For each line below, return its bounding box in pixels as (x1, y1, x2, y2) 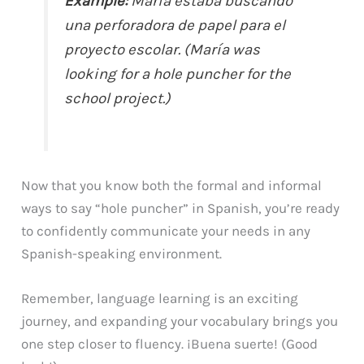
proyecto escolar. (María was (64, 40, 261, 58)
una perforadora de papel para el (64, 15, 286, 34)
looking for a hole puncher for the (64, 64, 292, 83)
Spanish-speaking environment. (21, 245, 223, 262)
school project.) (64, 89, 171, 107)
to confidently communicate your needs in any (21, 222, 311, 239)
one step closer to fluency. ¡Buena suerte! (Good (21, 336, 318, 352)
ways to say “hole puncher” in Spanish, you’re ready (21, 199, 340, 216)
